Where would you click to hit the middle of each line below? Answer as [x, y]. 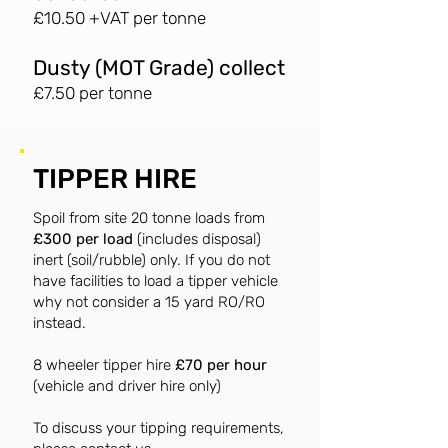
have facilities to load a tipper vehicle [155, 281]
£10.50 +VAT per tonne [119, 18]
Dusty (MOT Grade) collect [159, 67]
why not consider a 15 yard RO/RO [149, 302]
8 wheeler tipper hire [104, 365]
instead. [59, 323]
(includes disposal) [197, 239]
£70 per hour [221, 365]
